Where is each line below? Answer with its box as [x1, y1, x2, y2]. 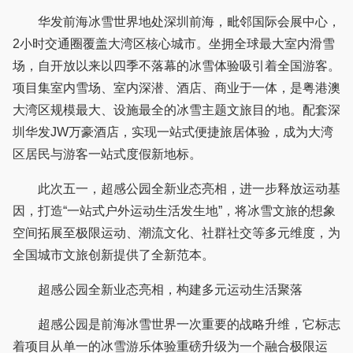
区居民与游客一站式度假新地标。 [13, 147, 202, 162]
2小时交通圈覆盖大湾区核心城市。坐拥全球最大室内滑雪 [13, 37, 335, 51]
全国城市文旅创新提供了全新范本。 [13, 248, 214, 262]
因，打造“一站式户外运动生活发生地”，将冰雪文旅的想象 [13, 204, 336, 218]
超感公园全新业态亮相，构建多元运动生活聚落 [13, 283, 303, 297]
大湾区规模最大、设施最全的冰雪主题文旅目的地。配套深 [13, 103, 340, 117]
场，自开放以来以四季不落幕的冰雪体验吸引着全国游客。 [13, 59, 340, 73]
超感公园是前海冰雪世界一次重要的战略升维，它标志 [13, 318, 340, 332]
